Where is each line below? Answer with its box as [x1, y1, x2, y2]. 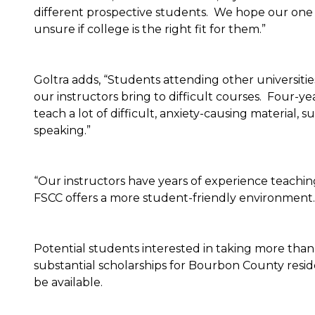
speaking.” [34, 123, 94, 137]
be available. [34, 275, 103, 289]
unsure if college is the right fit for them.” [34, 22, 266, 36]
